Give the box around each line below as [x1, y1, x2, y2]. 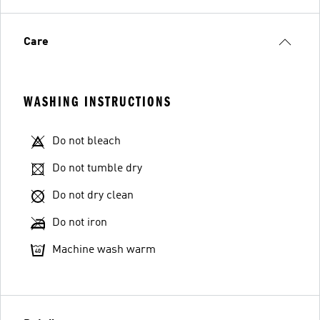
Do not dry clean [52, 189, 134, 201]
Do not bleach [52, 135, 121, 147]
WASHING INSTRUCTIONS [24, 93, 171, 110]
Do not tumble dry [52, 162, 142, 174]
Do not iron [52, 216, 107, 229]
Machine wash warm [52, 244, 156, 256]
